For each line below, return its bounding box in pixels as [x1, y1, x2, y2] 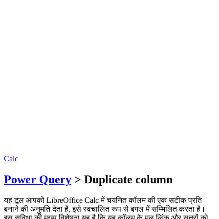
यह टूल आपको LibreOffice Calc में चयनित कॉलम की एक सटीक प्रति [4, 196, 202, 204]
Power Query [4, 173, 71, 186]
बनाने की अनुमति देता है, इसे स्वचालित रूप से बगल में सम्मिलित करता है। [4, 204, 206, 213]
